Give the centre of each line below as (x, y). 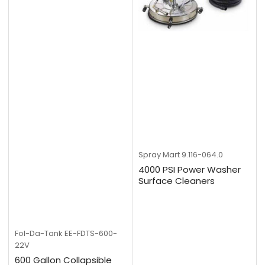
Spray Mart (159, 155)
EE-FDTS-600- (91, 234)
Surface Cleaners (177, 181)
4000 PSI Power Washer (190, 170)
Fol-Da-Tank (39, 234)
